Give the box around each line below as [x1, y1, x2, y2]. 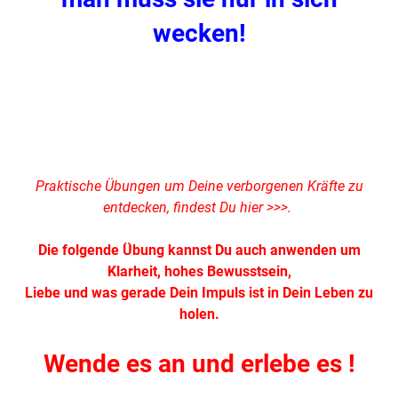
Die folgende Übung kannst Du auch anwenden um [37, 242, 361, 259]
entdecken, [103, 199, 173, 217]
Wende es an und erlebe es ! [43, 349, 355, 379]
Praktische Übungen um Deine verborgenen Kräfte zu [35, 178, 363, 195]
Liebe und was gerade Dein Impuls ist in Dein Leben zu [25, 284, 373, 302]
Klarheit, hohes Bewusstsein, [107, 263, 291, 281]
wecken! [152, 19, 246, 49]
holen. [179, 306, 219, 323]
